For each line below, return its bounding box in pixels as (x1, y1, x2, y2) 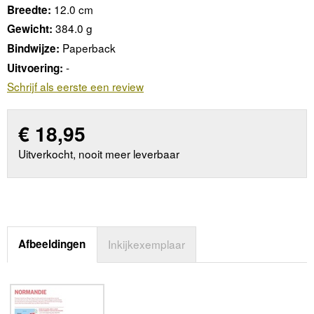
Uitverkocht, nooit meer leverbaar (18, 145, 180, 161)
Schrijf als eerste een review (7, 78, 144, 95)
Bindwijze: (7, 41, 60, 57)
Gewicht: (7, 21, 53, 37)
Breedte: (7, 1, 51, 18)
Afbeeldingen (18, 236, 86, 252)
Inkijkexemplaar (108, 236, 186, 252)
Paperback (62, 40, 116, 56)
